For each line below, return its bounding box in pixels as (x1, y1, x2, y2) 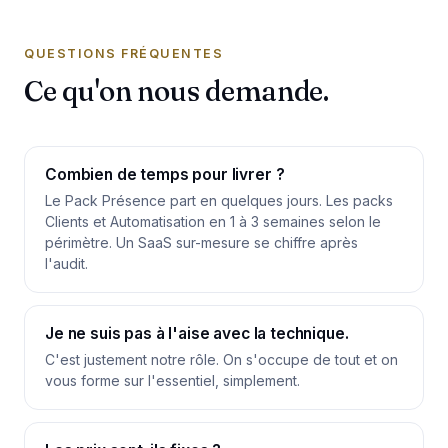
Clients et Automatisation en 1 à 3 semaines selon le (45, 213, 381, 230)
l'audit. (45, 255, 88, 272)
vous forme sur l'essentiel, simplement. (45, 372, 300, 389)
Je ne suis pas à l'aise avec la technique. (45, 324, 349, 343)
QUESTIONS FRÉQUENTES (24, 46, 223, 61)
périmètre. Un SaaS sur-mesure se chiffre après (45, 234, 358, 251)
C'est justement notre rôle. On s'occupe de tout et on (45, 351, 398, 368)
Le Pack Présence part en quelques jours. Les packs (45, 192, 393, 209)
